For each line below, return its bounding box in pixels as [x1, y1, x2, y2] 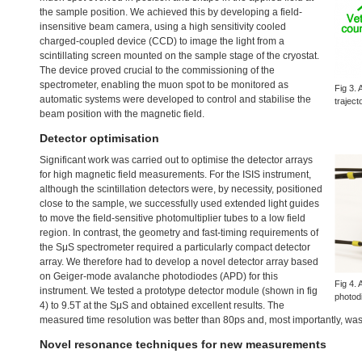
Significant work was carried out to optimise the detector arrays [40, 154, 313, 166]
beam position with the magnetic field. [40, 108, 204, 120]
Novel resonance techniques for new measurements [40, 338, 326, 351]
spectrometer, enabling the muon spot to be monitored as [40, 79, 288, 90]
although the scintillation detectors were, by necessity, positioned [40, 183, 322, 195]
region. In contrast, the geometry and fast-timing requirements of [40, 227, 318, 238]
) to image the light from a [174, 36, 284, 47]
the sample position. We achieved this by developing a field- [40, 6, 302, 18]
